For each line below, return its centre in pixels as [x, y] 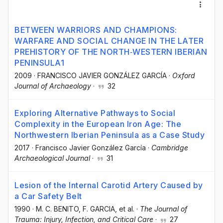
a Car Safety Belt [48, 196]
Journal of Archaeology [53, 86]
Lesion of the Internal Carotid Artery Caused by [109, 185]
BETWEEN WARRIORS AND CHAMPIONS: [96, 30]
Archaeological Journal [52, 158]
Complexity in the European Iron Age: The [98, 124]
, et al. [125, 209]
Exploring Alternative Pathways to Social [95, 113]
